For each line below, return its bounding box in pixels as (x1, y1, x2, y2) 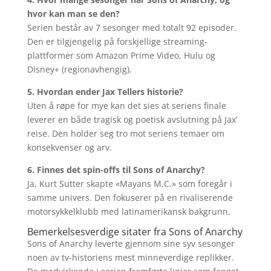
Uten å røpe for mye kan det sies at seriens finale (27, 100, 226, 111)
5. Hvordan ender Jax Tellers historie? (27, 86, 183, 97)
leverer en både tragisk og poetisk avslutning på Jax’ (27, 114, 237, 125)
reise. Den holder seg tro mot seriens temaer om (27, 128, 224, 139)
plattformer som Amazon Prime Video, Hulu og (27, 50, 215, 61)
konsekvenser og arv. (27, 142, 112, 153)
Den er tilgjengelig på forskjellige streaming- (27, 36, 207, 47)
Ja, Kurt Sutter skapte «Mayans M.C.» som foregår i (27, 178, 232, 189)
